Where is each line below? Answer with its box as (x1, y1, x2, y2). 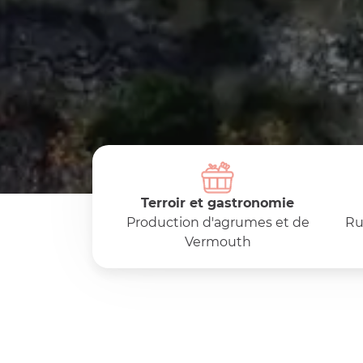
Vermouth (184, 234, 251, 250)
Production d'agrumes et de (126, 215, 310, 230)
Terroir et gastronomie (141, 195, 294, 211)
